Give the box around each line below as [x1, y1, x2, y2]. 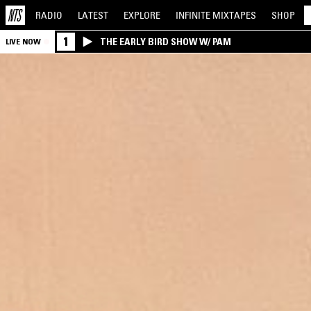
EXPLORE [124, 8, 160, 22]
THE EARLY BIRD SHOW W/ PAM [100, 35, 231, 48]
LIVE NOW [6, 36, 41, 47]
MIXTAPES [212, 8, 256, 22]
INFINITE [176, 8, 212, 22]
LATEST [78, 8, 108, 22]
